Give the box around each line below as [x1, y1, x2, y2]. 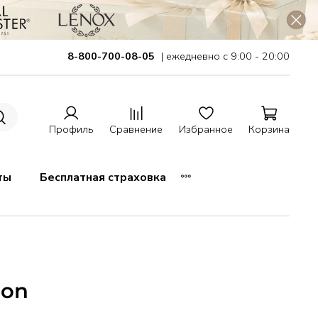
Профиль [48, 121, 94, 136]
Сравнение [109, 121, 163, 136]
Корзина [248, 121, 290, 136]
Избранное [178, 121, 233, 136]
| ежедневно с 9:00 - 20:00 [161, 49, 290, 64]
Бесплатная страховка [40, 170, 166, 186]
